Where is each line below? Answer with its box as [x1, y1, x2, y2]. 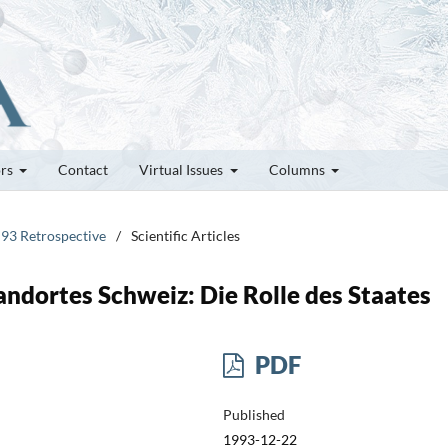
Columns [268, 160, 328, 178]
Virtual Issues [139, 160, 226, 178]
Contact [58, 160, 108, 178]
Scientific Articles [131, 226, 240, 244]
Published [222, 405, 285, 423]
